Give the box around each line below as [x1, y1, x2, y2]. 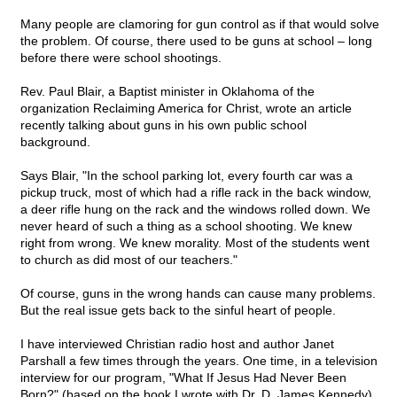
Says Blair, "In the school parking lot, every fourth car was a [20, 168, 353, 183]
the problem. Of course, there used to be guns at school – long [20, 34, 372, 49]
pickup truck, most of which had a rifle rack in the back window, [20, 185, 371, 200]
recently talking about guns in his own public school [20, 118, 307, 133]
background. [20, 135, 90, 150]
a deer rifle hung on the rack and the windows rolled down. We [20, 202, 370, 217]
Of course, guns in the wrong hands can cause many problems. [20, 286, 376, 301]
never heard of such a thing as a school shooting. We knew [20, 219, 352, 234]
